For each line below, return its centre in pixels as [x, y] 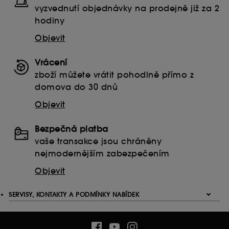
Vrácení [51, 63]
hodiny [50, 21]
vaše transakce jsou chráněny [98, 141]
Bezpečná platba [72, 129]
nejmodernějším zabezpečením [102, 154]
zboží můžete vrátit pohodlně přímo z [114, 75]
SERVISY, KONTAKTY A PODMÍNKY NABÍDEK [74, 195]
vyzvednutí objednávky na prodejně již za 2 [127, 8]
